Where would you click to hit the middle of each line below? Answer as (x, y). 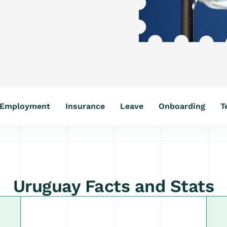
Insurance (85, 106)
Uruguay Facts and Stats (113, 186)
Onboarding (182, 106)
